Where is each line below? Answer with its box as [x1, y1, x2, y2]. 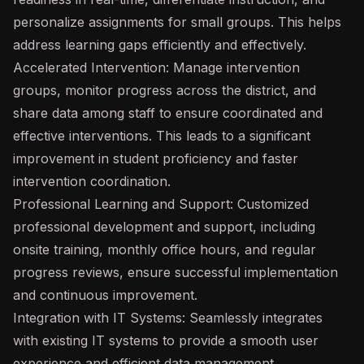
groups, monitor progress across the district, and [13, 82, 316, 98]
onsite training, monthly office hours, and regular [13, 241, 316, 258]
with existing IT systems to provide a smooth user [13, 332, 318, 349]
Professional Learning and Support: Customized [13, 196, 309, 212]
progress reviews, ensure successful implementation [13, 264, 338, 280]
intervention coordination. [13, 173, 171, 189]
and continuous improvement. [13, 287, 197, 303]
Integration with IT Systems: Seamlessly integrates [13, 310, 323, 326]
